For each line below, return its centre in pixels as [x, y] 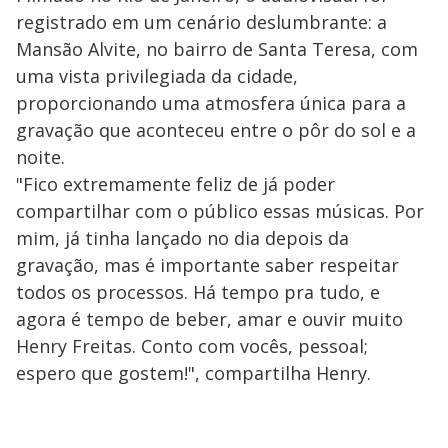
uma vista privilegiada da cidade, [157, 75]
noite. [43, 156]
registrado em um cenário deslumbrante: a [201, 21]
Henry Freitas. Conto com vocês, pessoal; [192, 345]
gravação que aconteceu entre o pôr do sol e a [216, 129]
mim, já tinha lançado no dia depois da [182, 237]
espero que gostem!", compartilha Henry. [193, 372]
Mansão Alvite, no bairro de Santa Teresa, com [217, 48]
